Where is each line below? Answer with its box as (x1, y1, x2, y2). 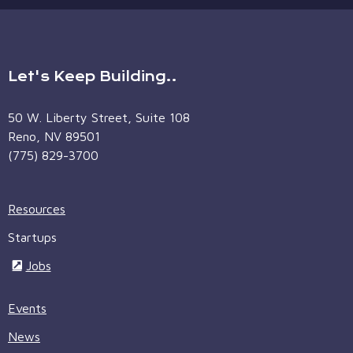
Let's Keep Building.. (8, 68, 177, 84)
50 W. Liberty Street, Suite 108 (8, 110, 190, 124)
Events (8, 301, 46, 316)
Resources (8, 202, 65, 217)
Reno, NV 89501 (8, 128, 100, 143)
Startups (8, 230, 57, 245)
